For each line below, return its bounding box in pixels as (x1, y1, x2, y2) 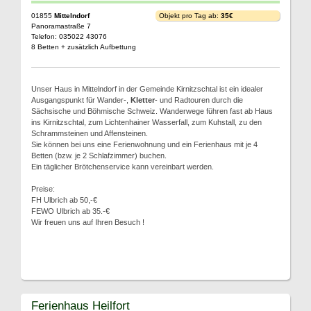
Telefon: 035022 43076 (31, 33, 107, 40)
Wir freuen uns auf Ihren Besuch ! (31, 218, 144, 226)
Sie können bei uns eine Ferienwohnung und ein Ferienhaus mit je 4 (31, 140, 258, 149)
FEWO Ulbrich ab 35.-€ (31, 207, 110, 215)
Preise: (31, 185, 55, 193)
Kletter (131, 96, 155, 104)
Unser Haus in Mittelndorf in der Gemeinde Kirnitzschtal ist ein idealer (31, 85, 263, 93)
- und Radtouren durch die (155, 96, 243, 104)
